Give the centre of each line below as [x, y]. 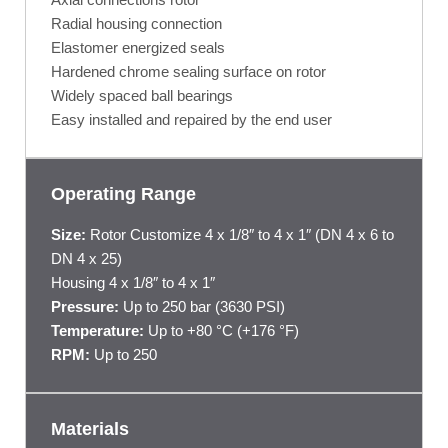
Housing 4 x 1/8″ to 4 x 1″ [133, 283]
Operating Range [123, 194]
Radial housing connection [136, 24]
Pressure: [85, 307]
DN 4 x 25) [86, 259]
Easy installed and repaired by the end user [191, 120]
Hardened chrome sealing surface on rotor [188, 72]
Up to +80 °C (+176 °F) [221, 331]
